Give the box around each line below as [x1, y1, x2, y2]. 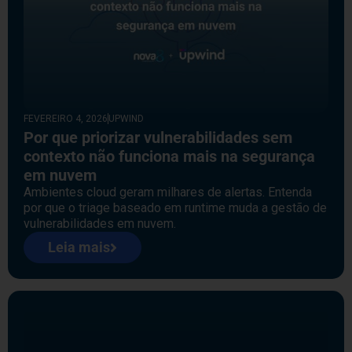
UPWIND [108, 113, 144, 125]
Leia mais [48, 239, 110, 256]
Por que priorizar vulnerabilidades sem [24, 128, 292, 148]
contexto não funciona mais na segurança [24, 147, 315, 167]
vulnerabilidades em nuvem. [24, 216, 176, 232]
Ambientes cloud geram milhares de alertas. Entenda [24, 185, 312, 200]
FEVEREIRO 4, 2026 [24, 113, 108, 125]
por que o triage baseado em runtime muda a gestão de [24, 200, 327, 216]
